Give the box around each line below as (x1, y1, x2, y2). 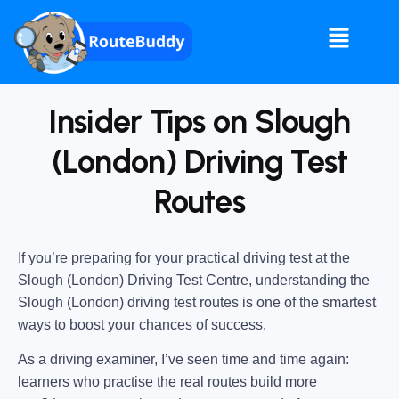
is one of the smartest (239, 294, 376, 310)
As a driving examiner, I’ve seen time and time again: (18, 352, 349, 368)
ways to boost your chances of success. (18, 316, 266, 332)
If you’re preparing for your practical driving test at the (18, 249, 350, 265)
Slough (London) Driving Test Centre (18, 272, 248, 288)
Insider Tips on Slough (48, 102, 351, 141)
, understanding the (248, 272, 370, 288)
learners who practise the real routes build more (18, 374, 317, 390)
